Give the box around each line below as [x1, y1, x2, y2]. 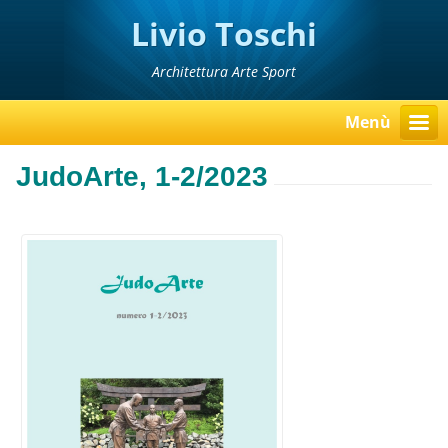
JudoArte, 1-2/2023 [16, 161, 269, 193]
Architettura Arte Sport [152, 62, 296, 81]
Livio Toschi [131, 12, 317, 55]
